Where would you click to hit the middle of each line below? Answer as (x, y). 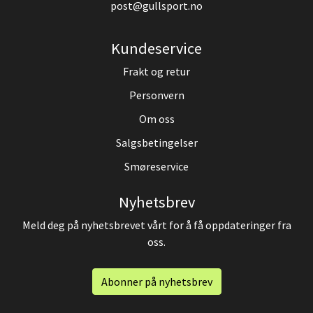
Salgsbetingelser (156, 143)
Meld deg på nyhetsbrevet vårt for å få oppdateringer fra (156, 225)
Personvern (156, 95)
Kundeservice (156, 48)
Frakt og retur (156, 71)
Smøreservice (156, 166)
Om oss (156, 119)
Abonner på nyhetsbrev (156, 282)
